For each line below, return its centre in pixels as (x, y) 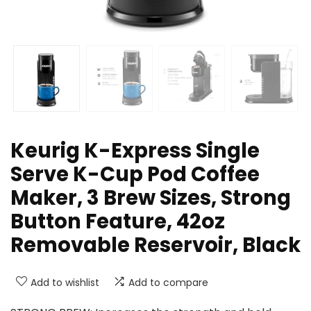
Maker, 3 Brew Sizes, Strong (151, 198)
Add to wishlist (65, 283)
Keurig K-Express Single (135, 151)
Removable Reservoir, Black (155, 245)
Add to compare (168, 283)
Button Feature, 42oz (118, 222)
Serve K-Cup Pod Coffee (135, 175)
